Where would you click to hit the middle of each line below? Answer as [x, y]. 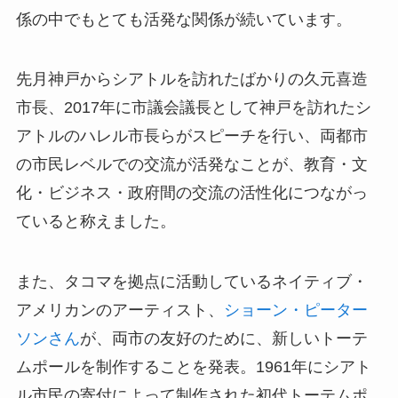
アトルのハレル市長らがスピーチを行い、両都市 [191, 136]
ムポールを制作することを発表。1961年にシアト [193, 367]
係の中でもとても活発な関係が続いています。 [183, 19]
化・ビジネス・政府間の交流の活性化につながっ [191, 193]
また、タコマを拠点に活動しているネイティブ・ [191, 282]
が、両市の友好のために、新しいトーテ [223, 339]
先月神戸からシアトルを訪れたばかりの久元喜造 [191, 80]
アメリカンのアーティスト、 [119, 310]
